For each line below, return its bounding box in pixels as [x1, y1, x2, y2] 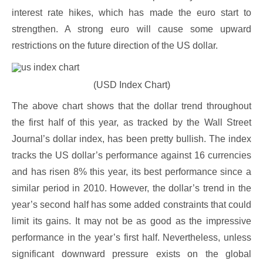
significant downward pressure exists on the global [12, 249, 251, 259]
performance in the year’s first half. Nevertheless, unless [12, 232, 251, 243]
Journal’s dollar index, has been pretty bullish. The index [12, 134, 251, 144]
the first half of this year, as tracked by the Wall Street [12, 117, 251, 128]
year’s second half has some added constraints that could [12, 200, 251, 210]
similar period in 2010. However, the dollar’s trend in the [12, 183, 251, 194]
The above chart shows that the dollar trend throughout [12, 101, 251, 112]
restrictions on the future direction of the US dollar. [12, 41, 218, 51]
